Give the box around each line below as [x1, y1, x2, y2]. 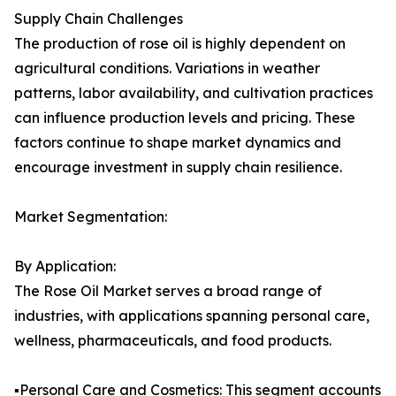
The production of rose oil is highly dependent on [14, 34, 346, 53]
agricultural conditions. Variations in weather [14, 59, 320, 78]
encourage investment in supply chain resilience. [14, 158, 342, 177]
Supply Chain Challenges [14, 10, 183, 28]
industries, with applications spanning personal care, [14, 307, 369, 325]
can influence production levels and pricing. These [14, 109, 355, 127]
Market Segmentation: [14, 208, 167, 226]
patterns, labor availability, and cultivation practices [14, 84, 373, 103]
